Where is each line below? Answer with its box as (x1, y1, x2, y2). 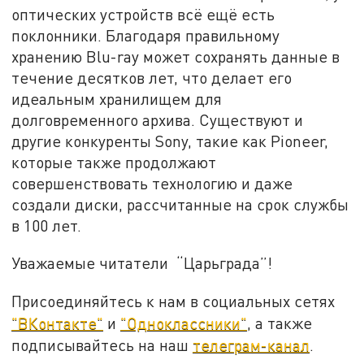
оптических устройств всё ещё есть (11, 5, 275, 24)
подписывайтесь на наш (11, 335, 193, 354)
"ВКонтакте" (11, 313, 104, 332)
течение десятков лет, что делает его (11, 68, 292, 88)
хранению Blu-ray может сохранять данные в (11, 47, 340, 67)
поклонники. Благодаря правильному (11, 26, 280, 45)
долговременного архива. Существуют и (11, 110, 304, 130)
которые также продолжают (11, 153, 217, 172)
